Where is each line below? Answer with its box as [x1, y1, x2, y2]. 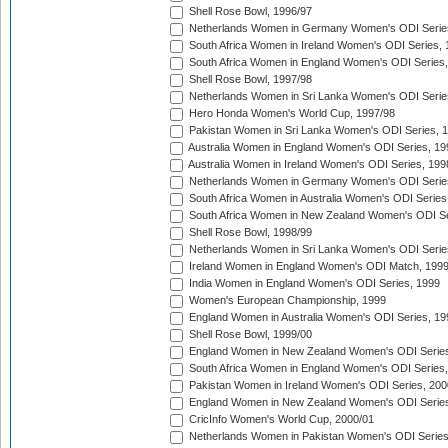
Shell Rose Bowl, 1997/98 [186, 73, 312, 86]
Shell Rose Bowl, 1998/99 [186, 226, 312, 239]
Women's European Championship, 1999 [186, 294, 386, 307]
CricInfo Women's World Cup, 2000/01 [186, 413, 374, 426]
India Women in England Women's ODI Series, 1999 [186, 277, 440, 290]
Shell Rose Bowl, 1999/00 [186, 328, 312, 341]
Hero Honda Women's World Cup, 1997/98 [186, 107, 395, 120]
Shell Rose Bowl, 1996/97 [186, 5, 312, 18]
